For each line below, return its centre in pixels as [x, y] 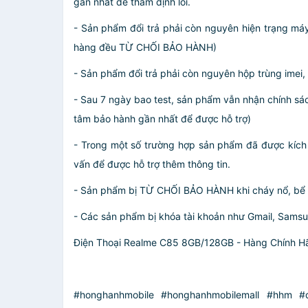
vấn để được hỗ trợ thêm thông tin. [152, 164]
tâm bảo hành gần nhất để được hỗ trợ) [162, 119]
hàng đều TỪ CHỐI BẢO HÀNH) [145, 47]
